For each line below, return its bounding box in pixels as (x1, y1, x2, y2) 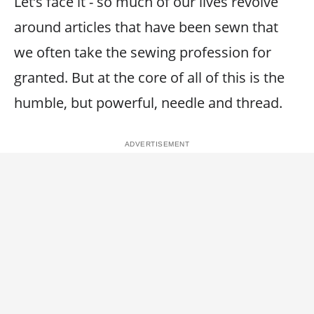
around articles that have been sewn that (14, 17, 278, 36)
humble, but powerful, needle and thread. (14, 93, 282, 112)
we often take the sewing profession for (14, 42, 271, 62)
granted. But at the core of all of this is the (14, 67, 285, 87)
